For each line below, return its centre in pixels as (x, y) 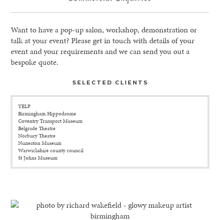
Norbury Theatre (37, 136)
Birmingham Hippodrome (47, 113)
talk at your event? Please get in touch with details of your (103, 41)
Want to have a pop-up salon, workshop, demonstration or (104, 30)
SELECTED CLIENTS (110, 83)
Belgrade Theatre (37, 128)
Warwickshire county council (51, 150)
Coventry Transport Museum (50, 121)
